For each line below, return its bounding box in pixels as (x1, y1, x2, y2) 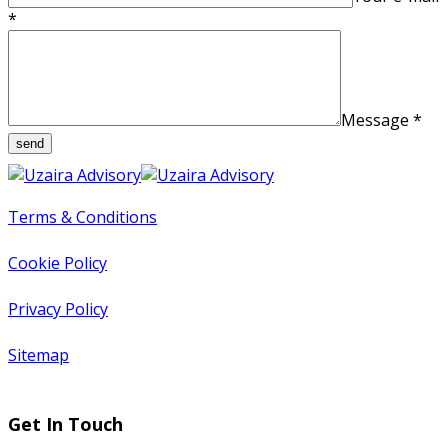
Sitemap (8, 343, 69, 366)
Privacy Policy (8, 297, 108, 320)
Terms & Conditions (8, 205, 157, 228)
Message (341, 108, 413, 131)
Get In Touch (8, 411, 123, 436)
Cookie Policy (8, 251, 107, 274)
